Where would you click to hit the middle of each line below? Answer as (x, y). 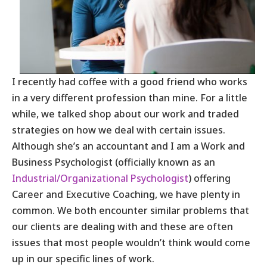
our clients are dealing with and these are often (122, 226)
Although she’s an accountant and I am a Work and (128, 146)
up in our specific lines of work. (83, 258)
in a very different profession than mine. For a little (130, 97)
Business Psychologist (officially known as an (114, 162)
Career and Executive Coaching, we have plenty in (126, 194)
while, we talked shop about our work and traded (125, 114)
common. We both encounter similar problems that (131, 210)
